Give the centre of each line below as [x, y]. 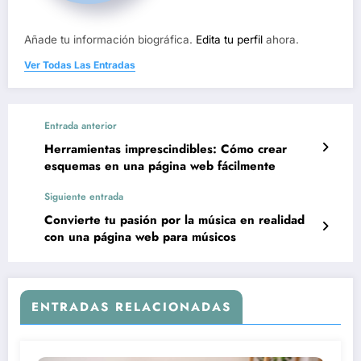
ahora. [281, 40]
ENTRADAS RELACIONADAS [131, 307]
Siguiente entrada [84, 197]
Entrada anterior [81, 126]
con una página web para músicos [140, 237]
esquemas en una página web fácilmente [160, 166]
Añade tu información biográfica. [110, 40]
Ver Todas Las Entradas [80, 65]
